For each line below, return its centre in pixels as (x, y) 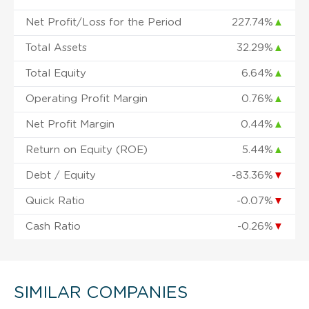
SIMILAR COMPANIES (101, 293)
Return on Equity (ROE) (87, 150)
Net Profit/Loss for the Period (103, 22)
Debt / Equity (61, 175)
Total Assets (56, 48)
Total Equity (56, 73)
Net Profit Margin (70, 124)
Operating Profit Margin (87, 99)
